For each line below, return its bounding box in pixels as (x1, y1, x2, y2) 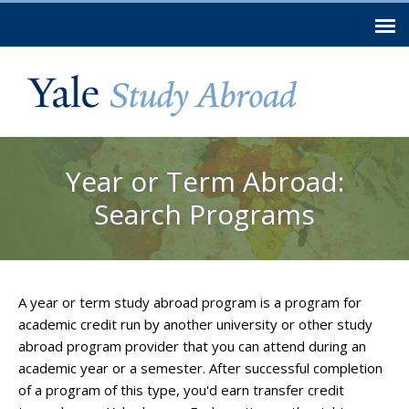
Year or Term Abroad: (65, 163, 344, 200)
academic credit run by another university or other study (18, 315, 372, 333)
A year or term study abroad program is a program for (18, 293, 362, 311)
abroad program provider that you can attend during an (18, 337, 366, 355)
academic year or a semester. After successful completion (18, 359, 383, 377)
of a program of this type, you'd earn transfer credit (18, 381, 344, 399)
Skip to (363, 5, 404, 22)
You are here (18, 156, 163, 190)
